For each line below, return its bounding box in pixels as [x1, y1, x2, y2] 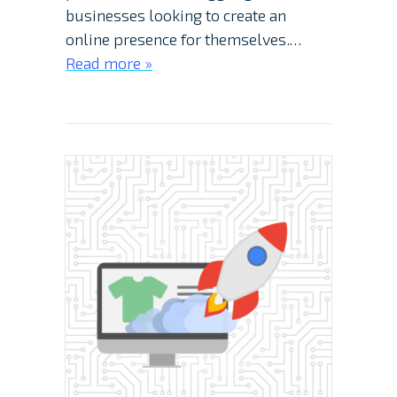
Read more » [66, 53, 152, 74]
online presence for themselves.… [66, 29, 301, 50]
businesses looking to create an [66, 5, 286, 26]
